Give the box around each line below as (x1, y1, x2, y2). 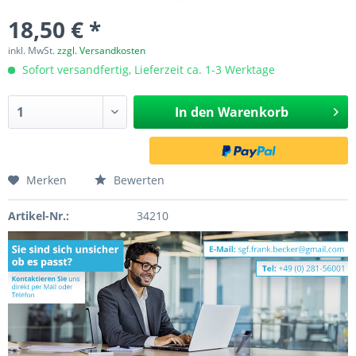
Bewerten (110, 172, 164, 188)
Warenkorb (217, 103, 288, 121)
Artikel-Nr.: (8, 208, 69, 223)
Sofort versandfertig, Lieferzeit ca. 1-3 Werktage (19, 62, 275, 77)
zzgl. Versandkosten (57, 44, 145, 57)
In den (174, 103, 215, 121)
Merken (26, 172, 67, 188)
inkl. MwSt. (8, 44, 57, 57)
